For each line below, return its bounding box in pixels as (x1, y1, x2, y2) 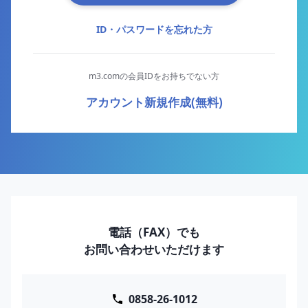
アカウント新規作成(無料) (85, 94, 223, 111)
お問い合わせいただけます (84, 241, 224, 258)
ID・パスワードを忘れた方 (96, 23, 212, 36)
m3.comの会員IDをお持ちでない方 (89, 70, 219, 82)
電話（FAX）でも (108, 224, 200, 241)
